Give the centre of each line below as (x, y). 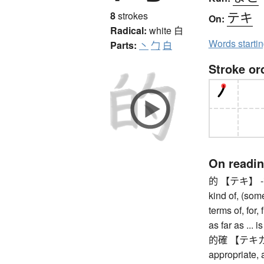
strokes (132, 15)
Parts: (123, 45)
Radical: (128, 30)
